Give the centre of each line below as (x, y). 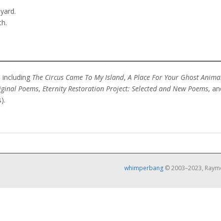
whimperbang (144, 168)
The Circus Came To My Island (78, 77)
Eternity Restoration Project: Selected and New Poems (125, 89)
